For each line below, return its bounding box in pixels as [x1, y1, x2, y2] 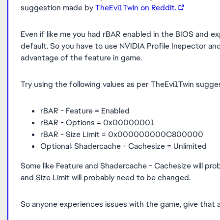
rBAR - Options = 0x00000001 [40, 117, 156, 128]
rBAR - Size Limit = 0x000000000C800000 [40, 129, 203, 139]
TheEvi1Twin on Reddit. [95, 2, 176, 13]
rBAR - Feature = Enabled [40, 106, 130, 116]
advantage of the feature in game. [21, 53, 144, 63]
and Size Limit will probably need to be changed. [21, 172, 192, 183]
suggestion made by [21, 2, 95, 13]
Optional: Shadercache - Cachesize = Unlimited [40, 141, 207, 151]
